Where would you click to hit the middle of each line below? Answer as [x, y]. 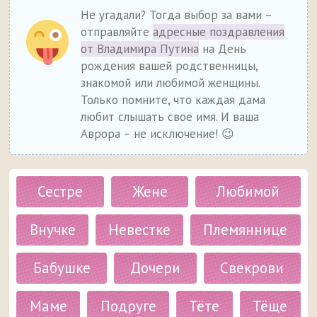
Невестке [139, 230]
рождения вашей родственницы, [169, 66]
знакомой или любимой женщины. [171, 83]
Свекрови [252, 268]
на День [223, 49]
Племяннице [246, 230]
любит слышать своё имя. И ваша [170, 117]
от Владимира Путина [140, 49]
